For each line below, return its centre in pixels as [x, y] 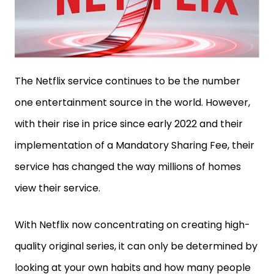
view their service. [57, 188]
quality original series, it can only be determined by [136, 246]
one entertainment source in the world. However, [132, 102]
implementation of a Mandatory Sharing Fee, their [135, 145]
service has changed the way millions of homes [128, 166]
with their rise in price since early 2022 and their [129, 124]
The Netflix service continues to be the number [128, 81]
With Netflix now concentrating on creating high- [132, 224]
